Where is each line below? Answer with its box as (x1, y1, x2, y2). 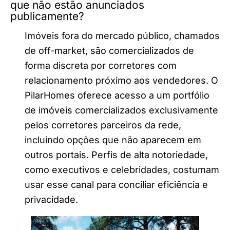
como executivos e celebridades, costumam (25, 164, 219, 176)
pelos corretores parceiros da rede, (25, 120, 181, 131)
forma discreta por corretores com (25, 60, 177, 71)
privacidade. (25, 194, 78, 205)
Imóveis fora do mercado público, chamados (25, 30, 220, 42)
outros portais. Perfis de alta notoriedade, (25, 149, 208, 161)
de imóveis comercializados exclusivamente (25, 105, 218, 116)
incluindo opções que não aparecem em (25, 135, 201, 146)
